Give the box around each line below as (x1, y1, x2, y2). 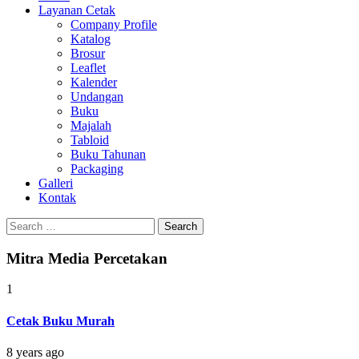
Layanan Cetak (38, 3, 115, 17)
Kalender (71, 75, 117, 89)
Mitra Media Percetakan (6, 249, 167, 267)
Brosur (71, 46, 105, 60)
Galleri (38, 176, 73, 190)
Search (6, 217, 40, 231)
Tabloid (71, 133, 109, 147)
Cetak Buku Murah (6, 313, 115, 328)
